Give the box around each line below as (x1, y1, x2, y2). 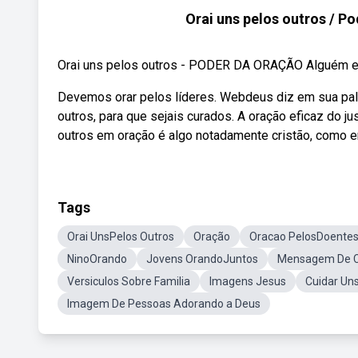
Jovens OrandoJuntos (146, 253, 258, 265)
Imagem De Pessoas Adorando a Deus (67, 297, 261, 310)
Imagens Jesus (209, 275, 286, 288)
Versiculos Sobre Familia (67, 275, 190, 288)
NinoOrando (67, 253, 127, 265)
